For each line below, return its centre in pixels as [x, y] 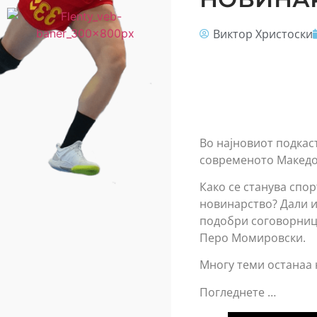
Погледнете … [237, 292]
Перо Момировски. [252, 238]
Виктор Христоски [263, 34]
